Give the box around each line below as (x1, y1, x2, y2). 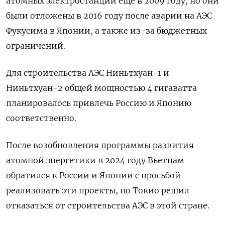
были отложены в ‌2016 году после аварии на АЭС (6, 11, 212, 21)
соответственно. (6, 113, 76, 124)
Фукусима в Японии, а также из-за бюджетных (6, 26, 207, 36)
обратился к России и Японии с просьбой (6, 170, 181, 181)
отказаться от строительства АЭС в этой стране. (6, 200, 209, 211)
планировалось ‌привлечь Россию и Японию (6, 98, 191, 108)
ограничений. (6, 41, 65, 51)
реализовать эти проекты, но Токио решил (6, 185, 189, 196)
